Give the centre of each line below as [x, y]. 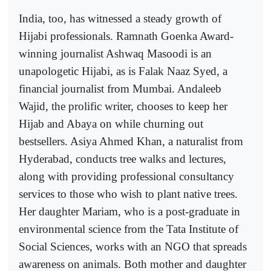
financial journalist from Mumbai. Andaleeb [120, 88]
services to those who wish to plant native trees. [128, 194]
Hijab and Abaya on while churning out [111, 123]
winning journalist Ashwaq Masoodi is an [115, 53]
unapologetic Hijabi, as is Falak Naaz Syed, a [123, 71]
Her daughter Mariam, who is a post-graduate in [129, 211]
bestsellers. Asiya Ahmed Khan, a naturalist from [131, 141]
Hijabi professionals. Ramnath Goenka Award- [126, 36]
